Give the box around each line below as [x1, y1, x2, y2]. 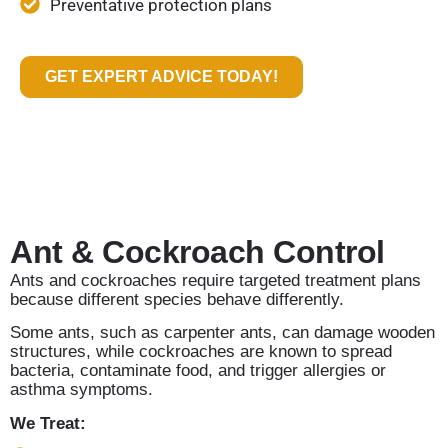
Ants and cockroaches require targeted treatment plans [10, 271, 421, 291]
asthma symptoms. [10, 380, 153, 400]
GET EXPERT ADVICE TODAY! [45, 68, 278, 86]
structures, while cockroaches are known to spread [10, 342, 392, 362]
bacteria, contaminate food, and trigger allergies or [10, 361, 386, 381]
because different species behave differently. [10, 290, 344, 310]
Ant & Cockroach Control [10, 234, 385, 271]
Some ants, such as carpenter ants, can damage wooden [10, 323, 435, 343]
